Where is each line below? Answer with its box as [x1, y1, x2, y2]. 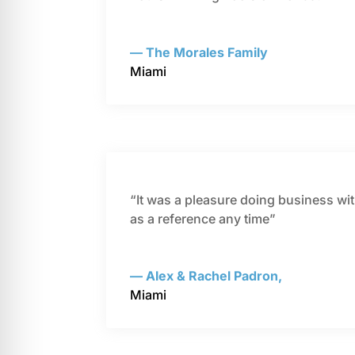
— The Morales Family [130, 44, 269, 61]
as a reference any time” [130, 211, 280, 227]
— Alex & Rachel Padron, [130, 268, 283, 284]
